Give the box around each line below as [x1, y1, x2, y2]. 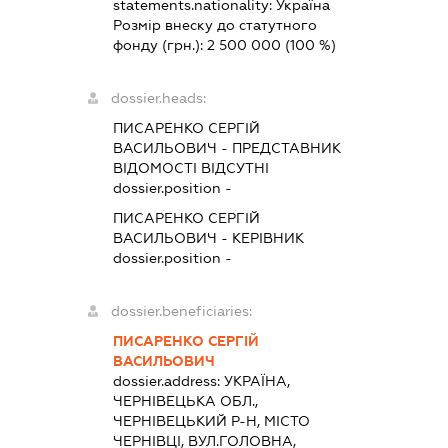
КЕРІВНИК [231, 229, 304, 246]
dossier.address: [112, 372, 224, 389]
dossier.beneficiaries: [110, 302, 252, 319]
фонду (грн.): [112, 36, 207, 53]
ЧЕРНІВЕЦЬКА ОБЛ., [112, 392, 258, 409]
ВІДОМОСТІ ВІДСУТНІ [112, 159, 269, 176]
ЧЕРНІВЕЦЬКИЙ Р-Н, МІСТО [112, 412, 310, 429]
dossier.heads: [110, 89, 206, 106]
